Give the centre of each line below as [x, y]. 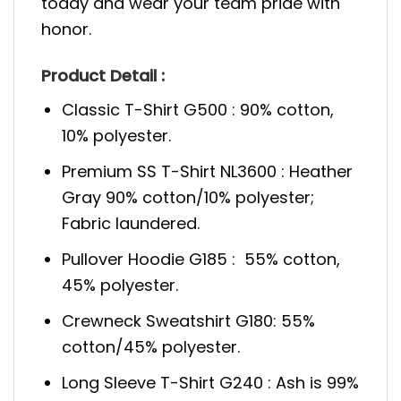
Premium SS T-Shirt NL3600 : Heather [208, 172]
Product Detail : [103, 76]
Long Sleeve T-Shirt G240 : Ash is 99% [211, 382]
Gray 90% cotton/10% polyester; [188, 198]
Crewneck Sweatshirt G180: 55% [189, 320]
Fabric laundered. [131, 224]
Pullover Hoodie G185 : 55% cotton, [201, 259]
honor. [66, 29]
